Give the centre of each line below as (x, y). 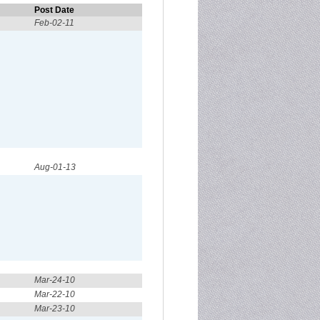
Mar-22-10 (55, 294)
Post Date (54, 10)
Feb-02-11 (54, 23)
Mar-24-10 (55, 280)
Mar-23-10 (55, 309)
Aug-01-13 (55, 167)
